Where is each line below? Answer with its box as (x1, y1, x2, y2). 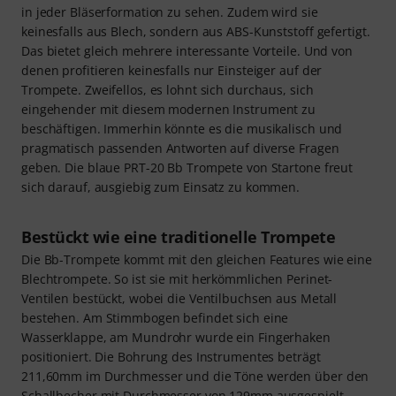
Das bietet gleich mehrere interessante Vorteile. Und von (21, 42, 353, 59)
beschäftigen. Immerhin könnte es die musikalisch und (21, 119, 343, 137)
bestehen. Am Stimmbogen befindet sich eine (21, 308, 289, 326)
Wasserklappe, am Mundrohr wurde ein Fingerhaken (21, 328, 331, 346)
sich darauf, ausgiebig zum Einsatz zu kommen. (21, 178, 301, 195)
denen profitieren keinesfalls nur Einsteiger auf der (21, 61, 323, 79)
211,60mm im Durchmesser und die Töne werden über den (21, 367, 369, 385)
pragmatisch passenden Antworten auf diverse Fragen (21, 139, 339, 156)
